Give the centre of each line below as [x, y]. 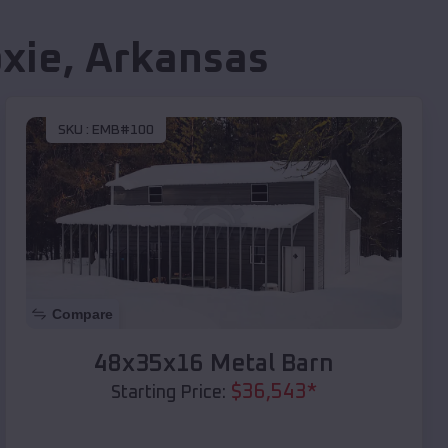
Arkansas [176, 60]
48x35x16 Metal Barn [214, 363]
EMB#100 [123, 130]
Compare [82, 313]
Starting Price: [168, 392]
